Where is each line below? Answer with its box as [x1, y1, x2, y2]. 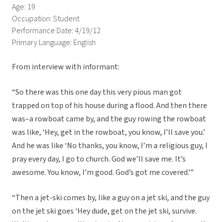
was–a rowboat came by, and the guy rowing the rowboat [12, 113, 206, 125]
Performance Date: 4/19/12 [12, 25, 101, 37]
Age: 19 [12, 1, 35, 13]
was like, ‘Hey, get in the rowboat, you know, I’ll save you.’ [12, 127, 205, 138]
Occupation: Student [12, 13, 79, 25]
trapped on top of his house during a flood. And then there [12, 100, 207, 111]
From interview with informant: [12, 61, 119, 73]
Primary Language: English [12, 37, 96, 49]
